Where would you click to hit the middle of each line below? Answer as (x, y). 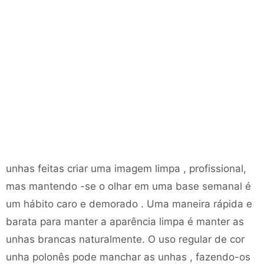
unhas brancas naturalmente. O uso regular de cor (125, 239)
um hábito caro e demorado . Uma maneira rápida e (129, 204)
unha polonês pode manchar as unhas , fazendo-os (128, 257)
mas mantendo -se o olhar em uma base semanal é (128, 186)
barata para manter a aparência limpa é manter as (125, 222)
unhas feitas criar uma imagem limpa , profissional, (126, 169)
